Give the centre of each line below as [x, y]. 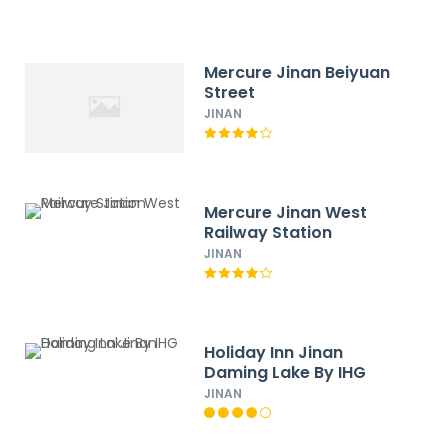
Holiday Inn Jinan [274, 352]
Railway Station [268, 232]
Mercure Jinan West [286, 212]
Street [230, 92]
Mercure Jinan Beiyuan [297, 72]
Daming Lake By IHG [285, 372]
